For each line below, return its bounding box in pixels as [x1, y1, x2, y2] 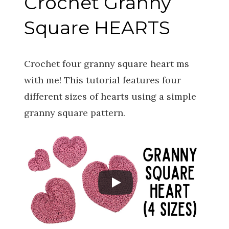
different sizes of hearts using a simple [24, 90, 196, 102]
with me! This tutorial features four [24, 74, 181, 86]
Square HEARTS [24, 16, 170, 39]
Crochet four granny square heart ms [24, 58, 189, 70]
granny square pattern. [24, 107, 125, 119]
